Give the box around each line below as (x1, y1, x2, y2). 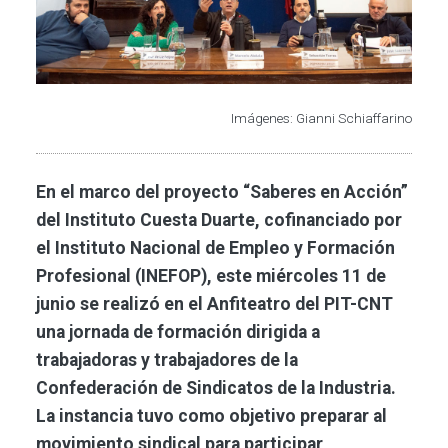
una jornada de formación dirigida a (36, 322, 320, 343)
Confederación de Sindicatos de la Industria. (36, 378, 396, 399)
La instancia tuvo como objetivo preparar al (36, 406, 387, 427)
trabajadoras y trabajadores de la (36, 350, 298, 371)
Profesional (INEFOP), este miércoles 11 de (36, 266, 386, 287)
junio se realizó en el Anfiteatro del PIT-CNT (36, 294, 393, 315)
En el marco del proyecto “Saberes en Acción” (36, 182, 408, 203)
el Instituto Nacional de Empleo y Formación (36, 238, 395, 259)
